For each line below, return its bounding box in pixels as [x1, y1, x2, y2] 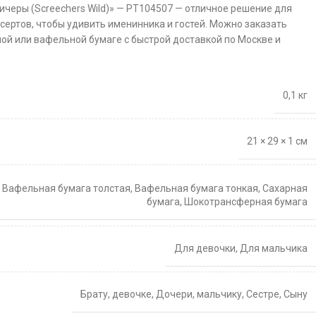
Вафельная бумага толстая [2, 182, 130, 194]
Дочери [156, 288, 193, 300]
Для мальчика [240, 243, 308, 254]
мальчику [197, 288, 242, 300]
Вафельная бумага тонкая [135, 182, 258, 194]
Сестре [246, 288, 279, 300]
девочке [112, 288, 152, 300]
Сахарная [262, 182, 308, 194]
